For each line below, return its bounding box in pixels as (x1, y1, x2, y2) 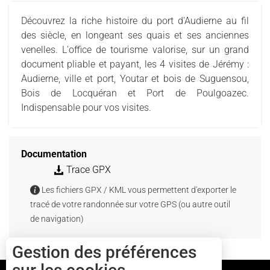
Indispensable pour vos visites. (21, 101, 151, 113)
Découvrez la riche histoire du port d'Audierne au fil (21, 14, 249, 27)
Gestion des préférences (12, 242, 196, 262)
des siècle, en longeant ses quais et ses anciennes (21, 29, 249, 41)
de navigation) (30, 213, 84, 224)
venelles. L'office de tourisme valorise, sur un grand (21, 43, 249, 55)
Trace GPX (64, 163, 111, 175)
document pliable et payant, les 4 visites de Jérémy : (21, 58, 249, 70)
